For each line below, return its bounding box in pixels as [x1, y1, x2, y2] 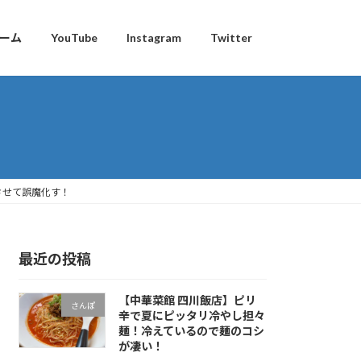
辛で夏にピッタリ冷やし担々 [118, 309, 265, 323]
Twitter [210, 31, 252, 45]
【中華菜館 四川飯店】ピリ [118, 293, 256, 308]
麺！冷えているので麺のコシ [118, 324, 264, 338]
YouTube [51, 31, 98, 45]
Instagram [127, 31, 181, 45]
